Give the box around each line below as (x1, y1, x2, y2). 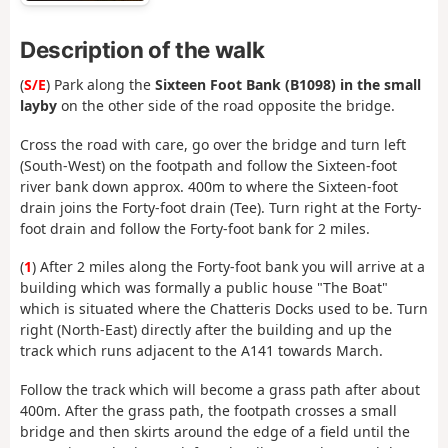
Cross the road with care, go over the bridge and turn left (20, 134, 406, 154)
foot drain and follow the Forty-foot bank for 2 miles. (20, 218, 370, 238)
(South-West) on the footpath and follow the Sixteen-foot (20, 155, 397, 175)
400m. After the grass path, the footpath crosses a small (20, 400, 397, 420)
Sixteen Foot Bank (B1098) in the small (155, 75, 421, 95)
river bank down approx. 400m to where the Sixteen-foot (20, 176, 398, 196)
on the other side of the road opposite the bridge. (57, 96, 395, 116)
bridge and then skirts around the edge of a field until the (20, 421, 410, 441)
